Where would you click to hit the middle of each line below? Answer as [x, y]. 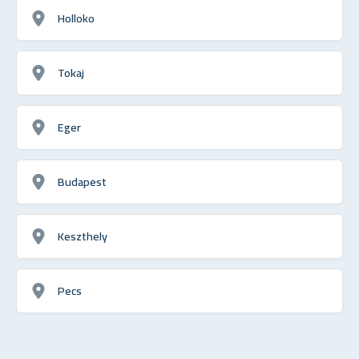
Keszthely [83, 236]
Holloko [76, 18]
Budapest [82, 181]
